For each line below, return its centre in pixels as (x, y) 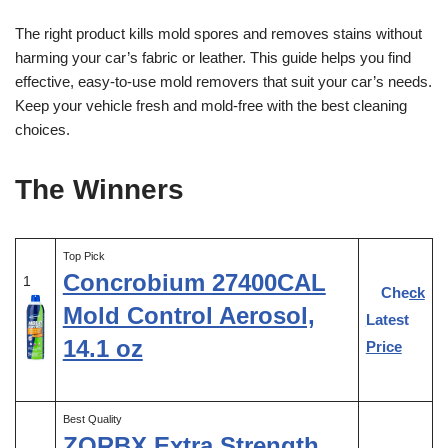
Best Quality (92, 418)
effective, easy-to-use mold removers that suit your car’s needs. (223, 81)
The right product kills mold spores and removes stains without (218, 33)
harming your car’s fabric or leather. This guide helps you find (213, 57)
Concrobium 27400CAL (194, 282)
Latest (387, 319)
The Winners (99, 189)
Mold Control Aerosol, (188, 315)
